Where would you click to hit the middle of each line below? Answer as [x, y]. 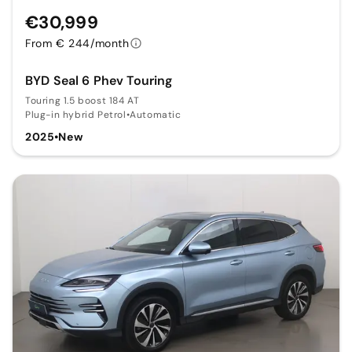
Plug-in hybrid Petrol [76, 114]
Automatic [156, 114]
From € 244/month [77, 43]
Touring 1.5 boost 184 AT [82, 100]
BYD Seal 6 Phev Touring [99, 80]
